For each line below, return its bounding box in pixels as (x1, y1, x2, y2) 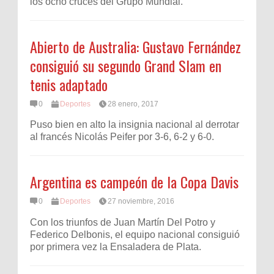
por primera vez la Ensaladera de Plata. (30, 241, 201, 252)
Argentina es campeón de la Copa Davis (30, 171, 239, 193)
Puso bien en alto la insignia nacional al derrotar (30, 119, 239, 130)
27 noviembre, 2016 (108, 197, 174, 206)
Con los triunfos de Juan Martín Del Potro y (30, 217, 215, 228)
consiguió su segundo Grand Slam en (30, 54, 221, 77)
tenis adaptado (30, 73, 108, 96)
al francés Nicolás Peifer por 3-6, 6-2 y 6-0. (30, 131, 214, 143)
